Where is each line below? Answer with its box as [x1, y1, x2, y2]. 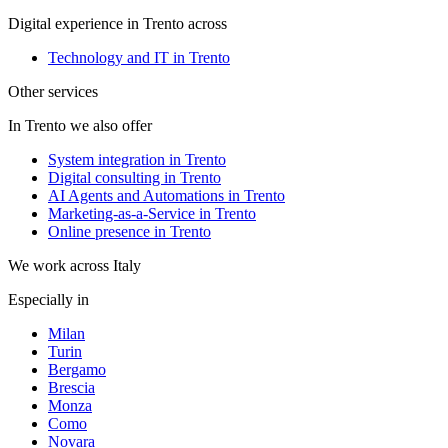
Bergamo [48, 361, 106, 379]
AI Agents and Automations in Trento [48, 187, 285, 205]
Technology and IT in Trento [48, 49, 230, 67]
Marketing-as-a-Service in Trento [48, 205, 256, 223]
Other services [8, 83, 98, 101]
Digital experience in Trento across [8, 15, 227, 33]
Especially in [8, 291, 89, 309]
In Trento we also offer [8, 117, 152, 135]
